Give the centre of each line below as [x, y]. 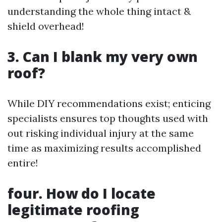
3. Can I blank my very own [103, 56]
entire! [23, 163]
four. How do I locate [82, 193]
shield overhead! [46, 26]
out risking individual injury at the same [101, 133]
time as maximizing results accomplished [104, 148]
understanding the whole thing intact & [99, 11]
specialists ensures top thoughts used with [108, 118]
